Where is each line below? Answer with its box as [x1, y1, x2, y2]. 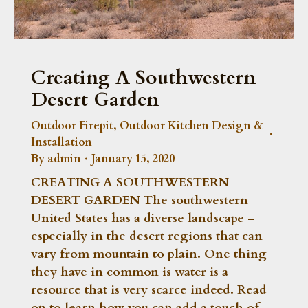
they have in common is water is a [31, 263, 228, 280]
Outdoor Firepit [31, 118, 113, 133]
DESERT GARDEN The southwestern [31, 191, 248, 209]
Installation [31, 134, 92, 150]
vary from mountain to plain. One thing [31, 245, 267, 263]
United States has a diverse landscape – [31, 209, 255, 227]
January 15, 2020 [91, 151, 175, 166]
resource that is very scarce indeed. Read [31, 280, 267, 298]
